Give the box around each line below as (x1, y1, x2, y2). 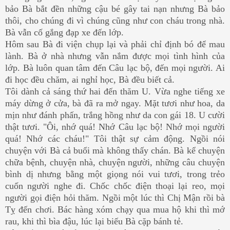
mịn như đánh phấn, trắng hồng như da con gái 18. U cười (5, 109, 225, 120)
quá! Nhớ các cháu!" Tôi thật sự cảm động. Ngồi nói (5, 133, 225, 144)
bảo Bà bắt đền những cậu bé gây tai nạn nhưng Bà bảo (5, 3, 225, 14)
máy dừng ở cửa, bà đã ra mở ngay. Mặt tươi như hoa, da (5, 98, 225, 108)
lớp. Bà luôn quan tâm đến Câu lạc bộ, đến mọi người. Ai (5, 62, 225, 73)
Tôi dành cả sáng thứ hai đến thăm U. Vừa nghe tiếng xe (5, 86, 225, 97)
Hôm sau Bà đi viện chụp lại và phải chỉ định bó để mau (5, 39, 225, 49)
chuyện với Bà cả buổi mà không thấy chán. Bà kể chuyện (5, 145, 225, 156)
